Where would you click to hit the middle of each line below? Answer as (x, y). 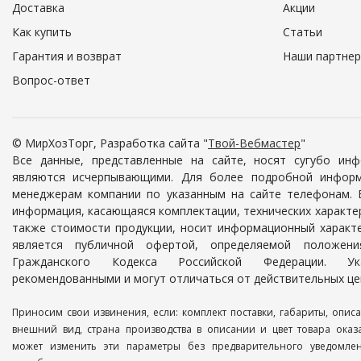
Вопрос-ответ (51, 80)
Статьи (303, 32)
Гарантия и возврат (67, 56)
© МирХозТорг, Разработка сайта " (110, 143)
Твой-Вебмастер (254, 143)
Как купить (42, 32)
